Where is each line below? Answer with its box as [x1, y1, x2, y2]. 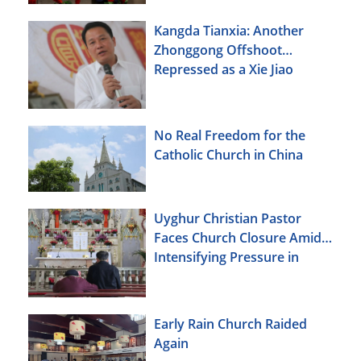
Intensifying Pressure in [154, 248, 299, 267]
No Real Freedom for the [154, 127, 305, 145]
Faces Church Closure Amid [154, 229, 322, 247]
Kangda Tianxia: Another [154, 22, 304, 40]
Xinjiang [154, 268, 202, 286]
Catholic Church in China [154, 146, 303, 164]
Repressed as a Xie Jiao [154, 60, 293, 79]
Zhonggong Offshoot [154, 41, 282, 60]
